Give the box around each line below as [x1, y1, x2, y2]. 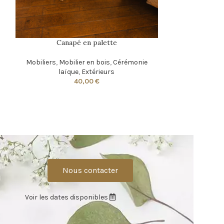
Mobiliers [25, 58, 56, 67]
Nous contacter [62, 165, 118, 175]
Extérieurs [81, 67, 115, 76]
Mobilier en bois [58, 58, 110, 67]
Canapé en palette [56, 38, 117, 47]
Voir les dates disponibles [25, 193, 110, 202]
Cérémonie [112, 58, 147, 67]
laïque [58, 67, 79, 76]
